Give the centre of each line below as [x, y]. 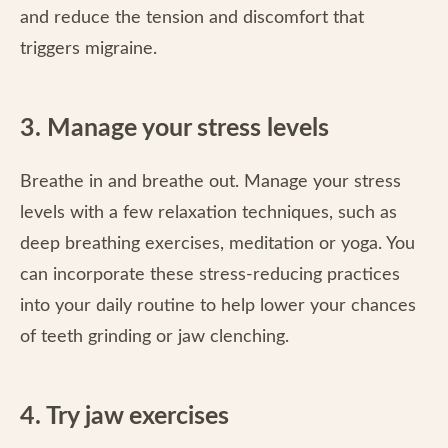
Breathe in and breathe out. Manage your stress [210, 181]
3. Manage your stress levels [174, 128]
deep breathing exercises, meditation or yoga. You [217, 243]
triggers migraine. [91, 48]
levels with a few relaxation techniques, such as [208, 212]
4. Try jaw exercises [124, 416]
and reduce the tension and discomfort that [192, 17]
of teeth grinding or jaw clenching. [157, 336]
